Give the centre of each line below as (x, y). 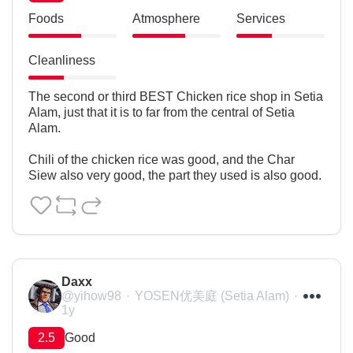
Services (261, 19)
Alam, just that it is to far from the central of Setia (162, 113)
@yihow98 (91, 296)
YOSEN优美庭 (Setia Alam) (212, 296)
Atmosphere (166, 19)
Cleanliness (62, 61)
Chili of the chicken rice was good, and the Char (162, 160)
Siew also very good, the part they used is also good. (175, 176)
